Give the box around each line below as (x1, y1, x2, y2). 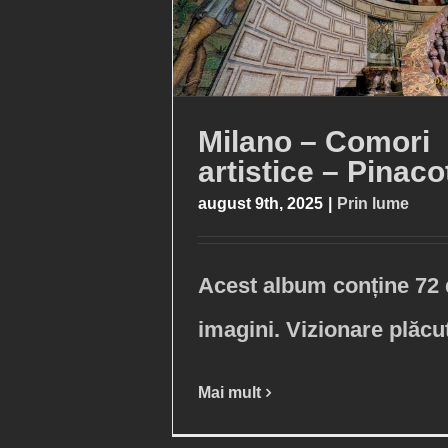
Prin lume (337, 195, 409, 213)
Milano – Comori (198, 125, 430, 159)
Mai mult (198, 384, 261, 402)
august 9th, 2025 (198, 195, 323, 213)
